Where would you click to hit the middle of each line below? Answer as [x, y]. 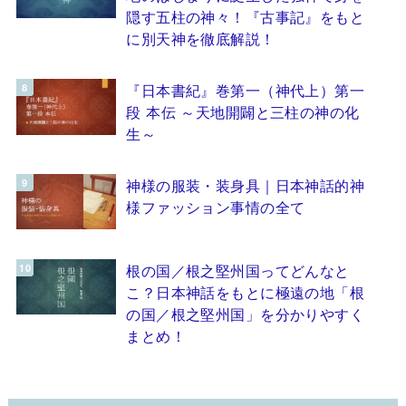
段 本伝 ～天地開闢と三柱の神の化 [243, 112]
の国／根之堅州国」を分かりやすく [246, 314]
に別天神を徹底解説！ [201, 39]
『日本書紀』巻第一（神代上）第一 [246, 90]
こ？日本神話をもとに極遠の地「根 [246, 292]
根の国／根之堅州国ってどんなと [238, 271]
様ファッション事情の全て [216, 207]
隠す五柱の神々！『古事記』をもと [246, 17]
